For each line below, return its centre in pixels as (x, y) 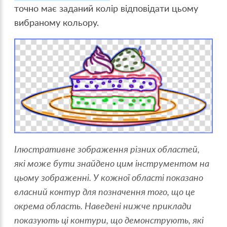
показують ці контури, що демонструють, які (109, 220)
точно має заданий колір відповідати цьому (106, 8)
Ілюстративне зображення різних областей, (107, 149)
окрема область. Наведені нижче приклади (103, 206)
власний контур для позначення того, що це (105, 192)
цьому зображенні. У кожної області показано (109, 178)
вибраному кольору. (57, 22)
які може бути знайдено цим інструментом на (112, 164)
